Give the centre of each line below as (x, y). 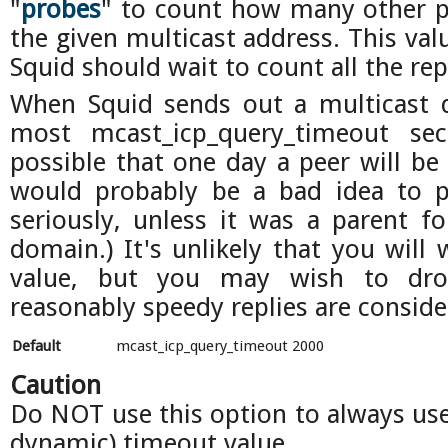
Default (36, 346)
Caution (55, 385)
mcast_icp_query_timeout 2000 (220, 346)
